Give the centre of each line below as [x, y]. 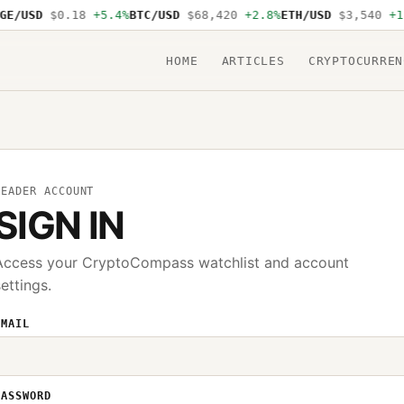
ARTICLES [253, 60]
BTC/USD [147, 15]
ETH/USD [298, 15]
